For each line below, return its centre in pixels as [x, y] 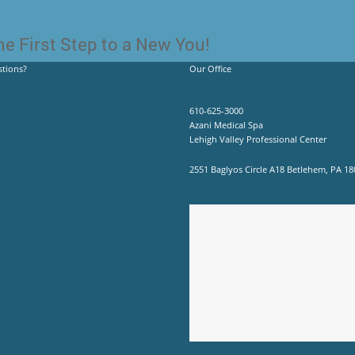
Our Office [210, 68]
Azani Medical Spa [226, 124]
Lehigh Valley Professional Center [258, 139]
